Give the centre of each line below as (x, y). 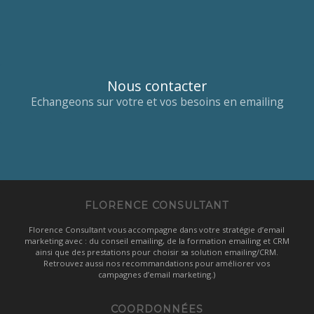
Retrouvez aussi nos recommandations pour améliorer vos (157, 264)
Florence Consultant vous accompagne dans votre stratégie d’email (157, 230)
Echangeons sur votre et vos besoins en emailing (157, 102)
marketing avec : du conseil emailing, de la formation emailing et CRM (157, 241)
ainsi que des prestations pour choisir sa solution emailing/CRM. (157, 252)
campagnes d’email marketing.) (157, 275)
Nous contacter (157, 86)
